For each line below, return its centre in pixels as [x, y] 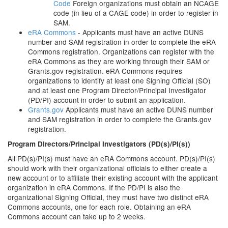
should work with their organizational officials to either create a [107, 168]
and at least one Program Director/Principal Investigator [117, 90]
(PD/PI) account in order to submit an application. [107, 100]
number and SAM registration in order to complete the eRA [122, 42]
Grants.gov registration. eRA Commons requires [105, 71]
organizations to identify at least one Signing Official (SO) [119, 80]
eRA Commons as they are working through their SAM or [119, 61]
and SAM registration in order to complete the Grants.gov [120, 119]
